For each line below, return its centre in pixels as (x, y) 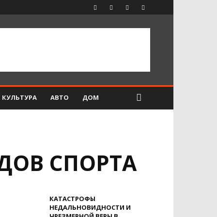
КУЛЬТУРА (19, 97)
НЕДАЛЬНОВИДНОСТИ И (90, 207)
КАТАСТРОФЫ (72, 199)
